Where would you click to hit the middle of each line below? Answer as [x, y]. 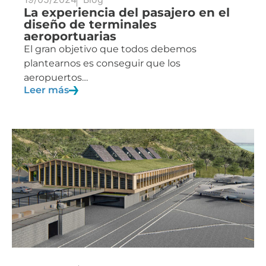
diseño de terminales [90, 25]
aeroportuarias [70, 37]
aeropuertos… [56, 78]
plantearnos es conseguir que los [102, 64]
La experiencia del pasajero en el [127, 13]
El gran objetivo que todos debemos [110, 49]
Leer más [46, 90]
